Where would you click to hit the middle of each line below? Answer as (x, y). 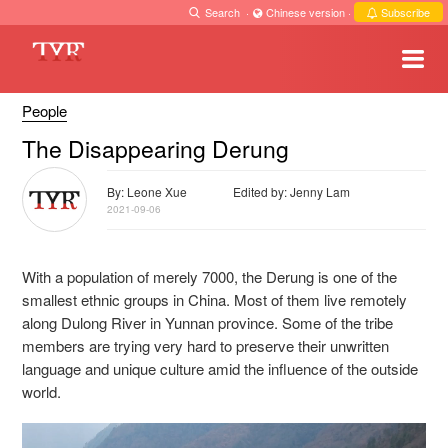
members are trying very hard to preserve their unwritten (205, 345)
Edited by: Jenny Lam (291, 191)
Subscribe (404, 12)
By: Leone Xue (147, 191)
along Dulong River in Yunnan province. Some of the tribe (207, 322)
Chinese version (305, 12)
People (44, 110)
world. (41, 391)
